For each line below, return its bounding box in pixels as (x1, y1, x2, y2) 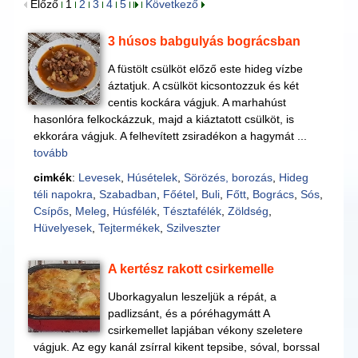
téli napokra (33, 188, 93, 201)
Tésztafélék (162, 205, 221, 217)
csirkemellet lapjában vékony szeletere (108, 324, 304, 336)
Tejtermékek (97, 221, 160, 234)
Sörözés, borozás (183, 171, 272, 184)
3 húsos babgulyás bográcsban (108, 34, 301, 48)
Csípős (33, 205, 69, 217)
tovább (33, 146, 68, 159)
